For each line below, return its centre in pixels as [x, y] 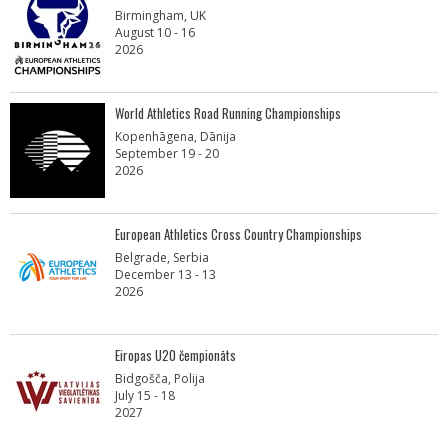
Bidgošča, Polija [160, 378]
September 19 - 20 [167, 153]
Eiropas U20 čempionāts [175, 355]
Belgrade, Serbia [162, 257]
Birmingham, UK [160, 15]
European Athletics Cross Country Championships [238, 234]
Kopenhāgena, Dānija [175, 136]
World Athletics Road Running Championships [228, 113]
